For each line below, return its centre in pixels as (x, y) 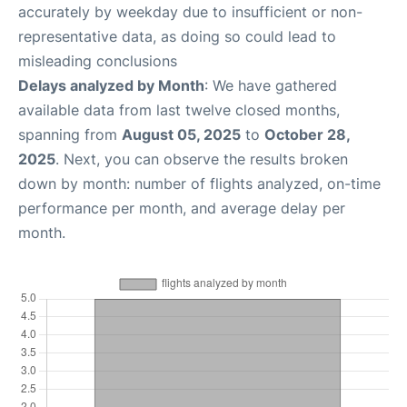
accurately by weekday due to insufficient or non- (190, 11)
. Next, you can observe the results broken (202, 159)
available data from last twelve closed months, (179, 109)
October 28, (307, 134)
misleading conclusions (98, 60)
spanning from (70, 134)
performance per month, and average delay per (182, 208)
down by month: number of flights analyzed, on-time (199, 183)
